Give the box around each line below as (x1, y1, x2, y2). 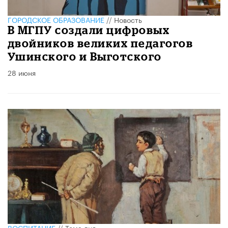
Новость (114, 13, 142, 25)
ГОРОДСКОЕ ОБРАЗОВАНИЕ (8, 13, 104, 25)
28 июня (8, 66, 36, 78)
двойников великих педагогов (8, 36, 193, 49)
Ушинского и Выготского (8, 49, 162, 63)
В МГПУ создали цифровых (8, 23, 170, 36)
